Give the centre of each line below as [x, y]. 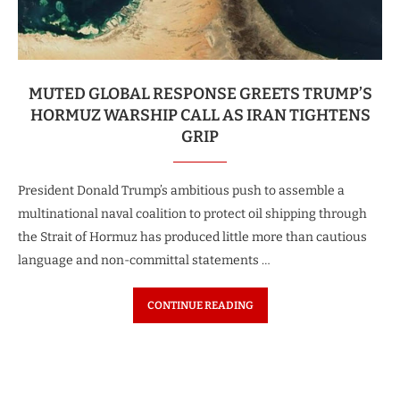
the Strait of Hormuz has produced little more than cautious [192, 237]
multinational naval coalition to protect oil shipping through [192, 214]
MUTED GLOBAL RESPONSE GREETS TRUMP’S [200, 94]
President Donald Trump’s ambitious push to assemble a [181, 191]
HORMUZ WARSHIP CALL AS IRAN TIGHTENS [200, 116]
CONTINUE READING [200, 306]
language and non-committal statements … [144, 261]
